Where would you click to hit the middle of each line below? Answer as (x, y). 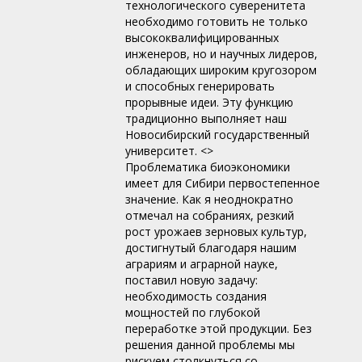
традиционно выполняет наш (206, 119)
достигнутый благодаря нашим (211, 248)
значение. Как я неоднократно (209, 200)
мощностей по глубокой (193, 313)
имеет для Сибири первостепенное (223, 183)
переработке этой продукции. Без (219, 329)
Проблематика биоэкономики (208, 167)
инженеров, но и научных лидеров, (221, 54)
